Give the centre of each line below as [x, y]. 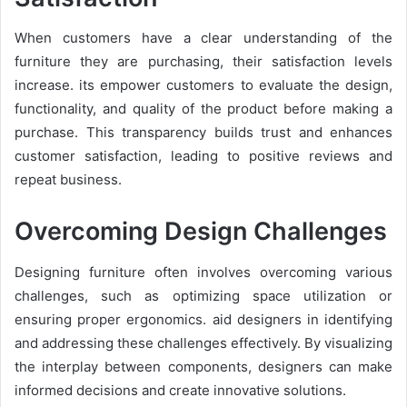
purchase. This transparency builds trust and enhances [203, 132]
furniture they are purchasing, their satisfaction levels [203, 61]
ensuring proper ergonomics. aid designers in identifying [203, 319]
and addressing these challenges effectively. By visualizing [203, 342]
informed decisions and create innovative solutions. [180, 390]
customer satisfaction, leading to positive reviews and [203, 156]
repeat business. [68, 179]
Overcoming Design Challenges [201, 231]
